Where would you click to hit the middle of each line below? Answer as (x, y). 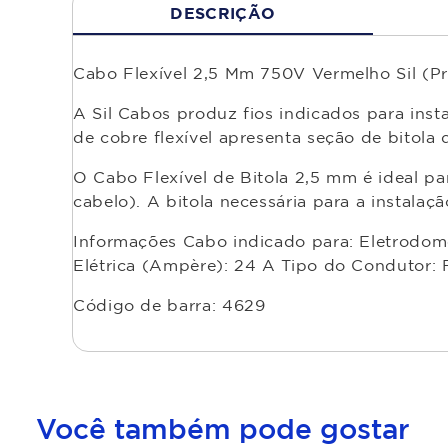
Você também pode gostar (223, 428)
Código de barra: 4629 (169, 305)
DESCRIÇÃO (223, 13)
